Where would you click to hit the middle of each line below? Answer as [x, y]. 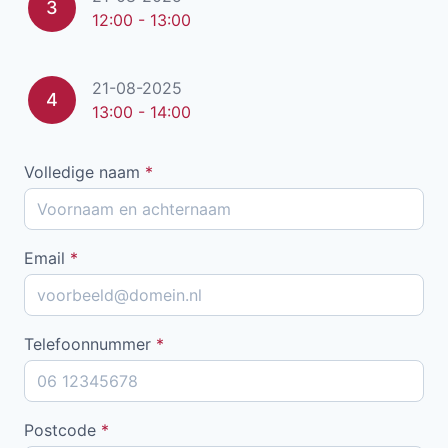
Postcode [62, 429]
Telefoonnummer [90, 343]
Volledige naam [84, 171]
